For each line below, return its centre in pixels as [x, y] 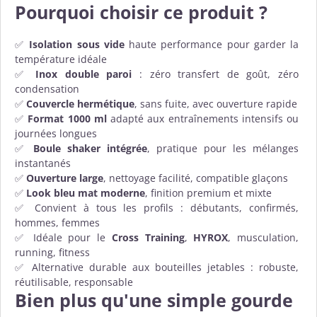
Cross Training [148, 238]
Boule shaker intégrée [90, 149]
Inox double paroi [84, 74]
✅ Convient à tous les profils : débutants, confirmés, [157, 208]
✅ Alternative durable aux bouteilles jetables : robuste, [157, 267]
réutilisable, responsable [74, 282]
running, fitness [52, 253]
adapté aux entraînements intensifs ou [203, 119]
